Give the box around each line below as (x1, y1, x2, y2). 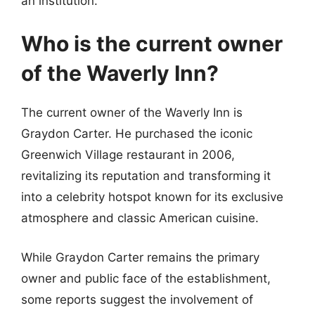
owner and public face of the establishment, (21, 271, 271, 285)
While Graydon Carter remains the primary (21, 250, 259, 264)
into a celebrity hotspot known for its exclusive (21, 190, 283, 204)
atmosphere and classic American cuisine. (21, 211, 259, 225)
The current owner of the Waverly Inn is (21, 105, 243, 120)
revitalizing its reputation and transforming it (21, 169, 271, 183)
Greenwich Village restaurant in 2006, (21, 148, 235, 162)
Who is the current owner (21, 31, 283, 56)
